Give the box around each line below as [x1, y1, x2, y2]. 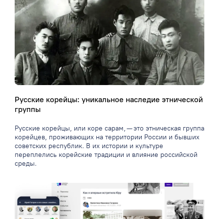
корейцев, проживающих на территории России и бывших [15, 133, 199, 142]
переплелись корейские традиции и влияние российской [15, 151, 197, 159]
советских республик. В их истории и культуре [15, 142, 163, 151]
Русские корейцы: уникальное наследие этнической [15, 95, 203, 105]
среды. [15, 159, 37, 168]
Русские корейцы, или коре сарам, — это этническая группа [15, 124, 204, 133]
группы [15, 105, 41, 114]
